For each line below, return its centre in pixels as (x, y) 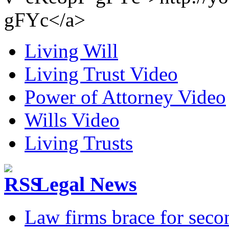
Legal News (86, 184)
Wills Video (72, 120)
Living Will (71, 51)
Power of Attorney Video (125, 97)
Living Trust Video (101, 74)
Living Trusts (79, 143)
